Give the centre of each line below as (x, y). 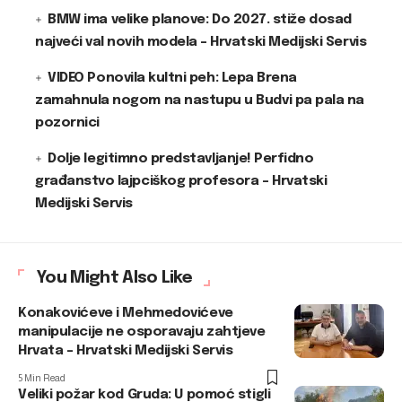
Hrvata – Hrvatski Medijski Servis (126, 351)
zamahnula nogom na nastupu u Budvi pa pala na (200, 100)
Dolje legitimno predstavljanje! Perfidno (181, 159)
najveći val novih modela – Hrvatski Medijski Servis (201, 42)
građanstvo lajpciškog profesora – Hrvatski (181, 181)
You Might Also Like (114, 278)
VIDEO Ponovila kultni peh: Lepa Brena (172, 78)
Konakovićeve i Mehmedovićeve (126, 313)
